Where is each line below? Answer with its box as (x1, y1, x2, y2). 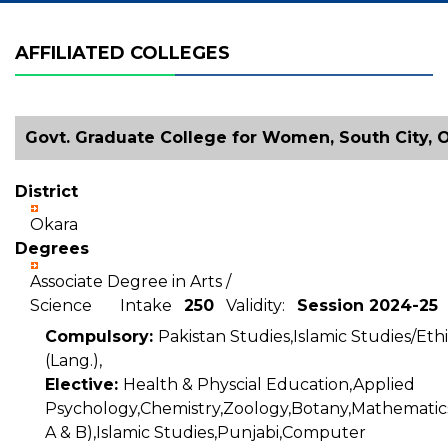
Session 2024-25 (297, 296, 438, 315)
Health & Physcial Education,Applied (123, 375, 415, 394)
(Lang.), (45, 351, 102, 370)
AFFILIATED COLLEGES (15, 42, 230, 64)
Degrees (15, 239, 89, 258)
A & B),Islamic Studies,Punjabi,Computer (45, 423, 366, 442)
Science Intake (30, 296, 184, 315)
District (15, 182, 78, 201)
